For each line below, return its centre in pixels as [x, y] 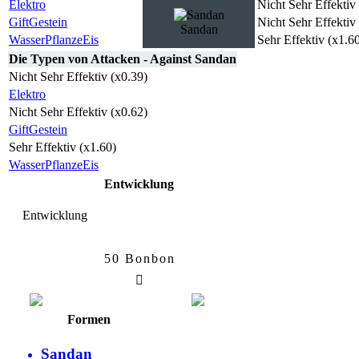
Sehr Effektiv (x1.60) [63, 147]
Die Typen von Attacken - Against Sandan [123, 59]
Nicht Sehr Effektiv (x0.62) [78, 112]
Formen [89, 320]
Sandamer [221, 266]
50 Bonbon [140, 259]
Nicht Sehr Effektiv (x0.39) [78, 77]
